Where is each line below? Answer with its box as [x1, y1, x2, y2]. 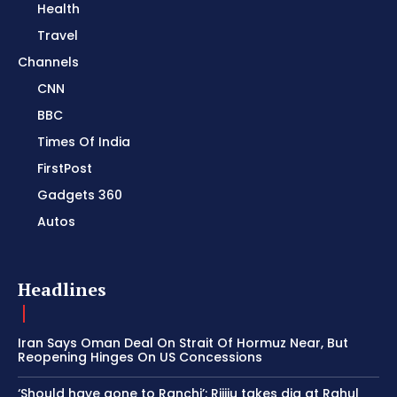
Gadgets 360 [37, 186, 122, 205]
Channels [18, 53, 79, 72]
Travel [37, 27, 78, 45]
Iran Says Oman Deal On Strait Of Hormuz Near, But [18, 334, 348, 353]
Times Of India [37, 133, 130, 152]
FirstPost [37, 160, 92, 178]
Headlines [18, 277, 106, 302]
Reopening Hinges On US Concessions [18, 348, 262, 367]
